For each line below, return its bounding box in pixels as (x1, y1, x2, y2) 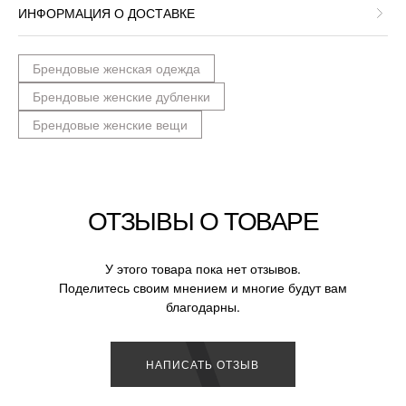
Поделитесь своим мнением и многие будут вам (59, 277, 347, 296)
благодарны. (166, 296, 240, 315)
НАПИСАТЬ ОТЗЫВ (146, 355, 260, 372)
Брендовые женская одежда (33, 58, 200, 77)
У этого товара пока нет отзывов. (105, 258, 301, 277)
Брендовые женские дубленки (33, 86, 210, 105)
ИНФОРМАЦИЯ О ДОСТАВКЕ (18, 3, 195, 22)
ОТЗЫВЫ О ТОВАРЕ (87, 200, 319, 237)
